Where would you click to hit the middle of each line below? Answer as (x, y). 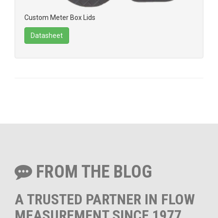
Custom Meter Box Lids (60, 17)
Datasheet (47, 35)
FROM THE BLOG (92, 172)
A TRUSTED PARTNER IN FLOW (105, 199)
